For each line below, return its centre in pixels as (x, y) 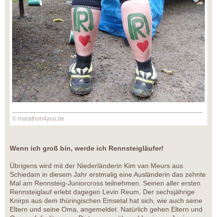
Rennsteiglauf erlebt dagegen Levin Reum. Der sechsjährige (102, 192)
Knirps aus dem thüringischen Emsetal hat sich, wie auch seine (106, 200)
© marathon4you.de (38, 118)
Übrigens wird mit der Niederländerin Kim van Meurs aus (96, 165)
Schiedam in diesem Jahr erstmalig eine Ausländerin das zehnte (108, 174)
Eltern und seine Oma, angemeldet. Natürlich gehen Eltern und (106, 209)
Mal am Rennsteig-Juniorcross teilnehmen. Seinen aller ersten (105, 183)
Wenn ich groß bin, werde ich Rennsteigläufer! (87, 148)
